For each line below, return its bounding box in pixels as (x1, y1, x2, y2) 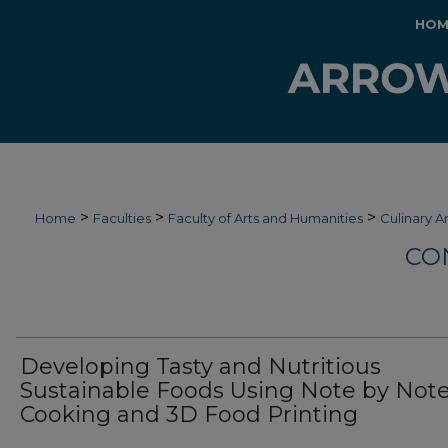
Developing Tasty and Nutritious (20, 353, 381, 380)
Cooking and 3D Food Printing (20, 401, 358, 428)
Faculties (93, 210, 151, 226)
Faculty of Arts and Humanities (168, 210, 363, 226)
